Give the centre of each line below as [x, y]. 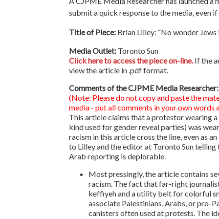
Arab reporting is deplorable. [117, 156]
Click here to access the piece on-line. [131, 60]
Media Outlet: [93, 50]
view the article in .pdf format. [119, 70]
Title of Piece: [92, 32]
